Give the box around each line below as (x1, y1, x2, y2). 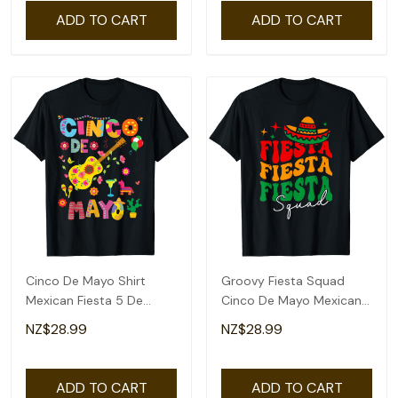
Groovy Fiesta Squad (221, 273, 345, 289)
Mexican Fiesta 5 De (26, 292, 143, 308)
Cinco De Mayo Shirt (26, 273, 146, 289)
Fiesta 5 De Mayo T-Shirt (221, 312, 367, 328)
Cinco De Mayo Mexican (221, 292, 362, 308)
